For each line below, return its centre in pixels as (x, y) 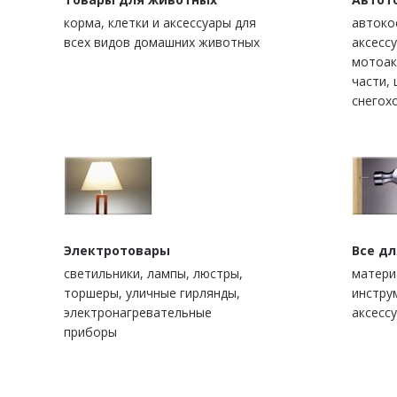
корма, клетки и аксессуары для (160, 23)
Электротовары (117, 251)
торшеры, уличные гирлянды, (152, 293)
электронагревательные (138, 313)
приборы (90, 332)
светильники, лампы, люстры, (153, 274)
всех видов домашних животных (162, 43)
